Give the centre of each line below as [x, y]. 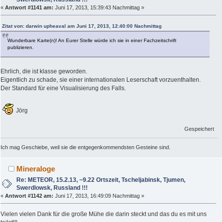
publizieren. [21, 47]
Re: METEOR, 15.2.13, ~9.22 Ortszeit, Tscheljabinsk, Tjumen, [101, 180]
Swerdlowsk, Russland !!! [52, 188]
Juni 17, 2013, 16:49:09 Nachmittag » [99, 195]
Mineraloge [36, 168]
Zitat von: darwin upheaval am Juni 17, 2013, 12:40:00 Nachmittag [82, 26]
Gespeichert [199, 129]
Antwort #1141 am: [29, 7]
